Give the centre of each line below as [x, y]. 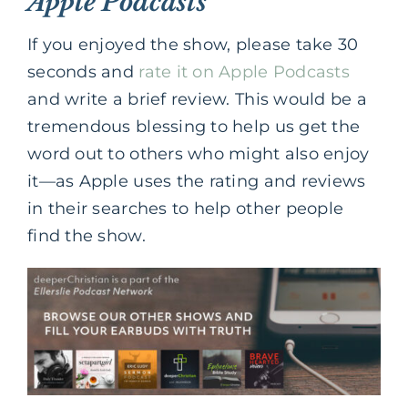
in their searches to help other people [186, 208]
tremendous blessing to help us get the [194, 126]
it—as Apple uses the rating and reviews [197, 181]
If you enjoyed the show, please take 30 [193, 44]
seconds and [83, 71]
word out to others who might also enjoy [199, 153]
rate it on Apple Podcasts [245, 71]
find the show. [87, 235]
